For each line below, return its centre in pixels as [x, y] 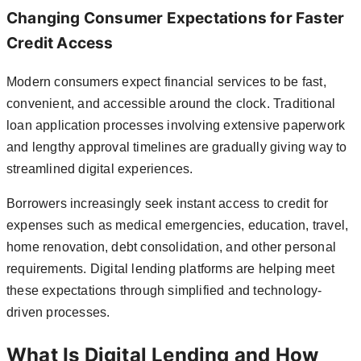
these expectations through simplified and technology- [164, 290]
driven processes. [58, 312]
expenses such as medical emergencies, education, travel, [178, 225]
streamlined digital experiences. [100, 168]
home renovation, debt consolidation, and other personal [172, 247]
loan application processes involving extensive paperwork [176, 125]
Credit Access [60, 44]
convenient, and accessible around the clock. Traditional [171, 103]
